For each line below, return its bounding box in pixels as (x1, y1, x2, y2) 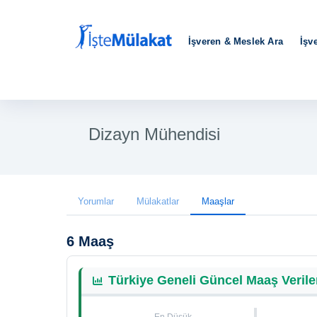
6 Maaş (67, 234, 114, 249)
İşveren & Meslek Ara (188, 36, 283, 47)
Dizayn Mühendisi (88, 125, 220, 144)
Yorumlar (78, 196, 114, 207)
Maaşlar (202, 196, 234, 207)
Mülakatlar (137, 196, 179, 207)
